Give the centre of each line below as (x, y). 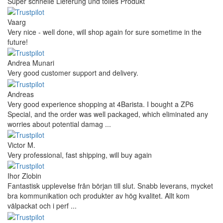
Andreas (21, 94)
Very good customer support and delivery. (73, 73)
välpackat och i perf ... (42, 206)
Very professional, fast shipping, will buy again (80, 155)
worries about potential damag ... (59, 124)
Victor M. (21, 145)
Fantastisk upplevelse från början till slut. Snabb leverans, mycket (110, 186)
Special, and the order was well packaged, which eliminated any (108, 114)
